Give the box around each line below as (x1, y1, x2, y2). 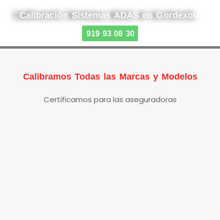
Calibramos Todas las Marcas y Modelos (23, 71, 197, 82)
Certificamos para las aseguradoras (43, 94, 177, 105)
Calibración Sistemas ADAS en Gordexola (19, 10, 201, 20)
